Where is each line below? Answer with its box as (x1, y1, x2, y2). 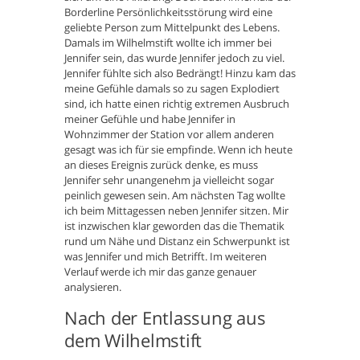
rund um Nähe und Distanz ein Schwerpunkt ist (64, 234, 290, 249)
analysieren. (64, 280, 121, 295)
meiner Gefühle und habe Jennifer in (64, 112, 235, 127)
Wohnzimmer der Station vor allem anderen (64, 127, 274, 142)
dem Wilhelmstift (64, 328, 202, 353)
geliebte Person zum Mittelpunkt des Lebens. (64, 20, 280, 35)
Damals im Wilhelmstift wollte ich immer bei (64, 35, 272, 51)
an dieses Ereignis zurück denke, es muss (64, 157, 258, 173)
